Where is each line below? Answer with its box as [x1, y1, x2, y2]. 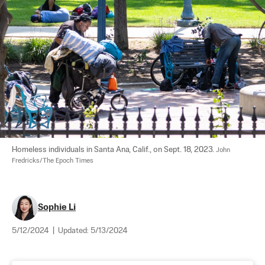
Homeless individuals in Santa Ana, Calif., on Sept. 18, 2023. [12, 146, 216, 154]
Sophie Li [38, 202, 76, 212]
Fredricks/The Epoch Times [12, 157, 93, 164]
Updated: [58, 227, 91, 235]
